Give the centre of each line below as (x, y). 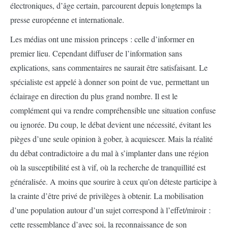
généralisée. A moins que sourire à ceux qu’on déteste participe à (113, 181)
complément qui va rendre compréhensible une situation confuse (113, 110)
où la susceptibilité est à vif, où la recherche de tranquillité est (108, 167)
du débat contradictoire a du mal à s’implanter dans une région (109, 153)
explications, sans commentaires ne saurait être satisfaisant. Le (109, 67)
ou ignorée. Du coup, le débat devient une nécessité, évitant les (111, 124)
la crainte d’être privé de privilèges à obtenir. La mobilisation (107, 196)
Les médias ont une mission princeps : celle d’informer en (102, 39)
